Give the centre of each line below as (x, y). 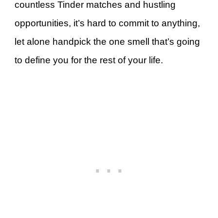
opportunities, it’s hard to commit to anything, (107, 23)
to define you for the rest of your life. (89, 60)
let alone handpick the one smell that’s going (107, 42)
